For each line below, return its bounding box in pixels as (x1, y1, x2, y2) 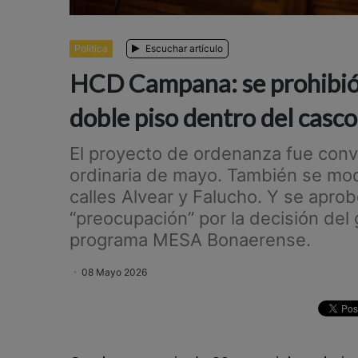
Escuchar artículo (143, 42, 223, 55)
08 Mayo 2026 (82, 266, 147, 279)
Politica (74, 42, 108, 55)
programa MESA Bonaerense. (70, 229, 311, 251)
